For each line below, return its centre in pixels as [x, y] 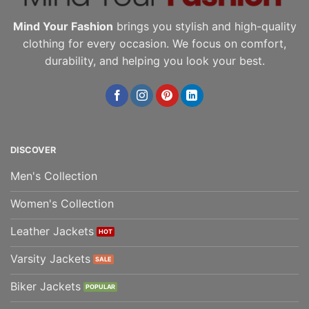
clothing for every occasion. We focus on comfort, [154, 44]
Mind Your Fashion [63, 27]
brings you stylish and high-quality [205, 27]
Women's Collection [62, 204]
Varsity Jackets [50, 259]
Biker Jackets [46, 287]
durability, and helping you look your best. [154, 61]
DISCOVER [33, 150]
